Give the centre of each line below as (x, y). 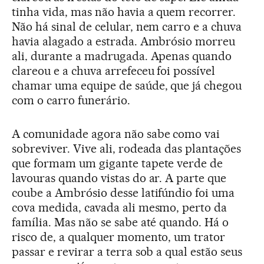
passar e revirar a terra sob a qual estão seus (127, 251)
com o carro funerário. (71, 100)
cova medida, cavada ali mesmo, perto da (120, 207)
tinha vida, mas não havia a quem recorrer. (124, 11)
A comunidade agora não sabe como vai (116, 133)
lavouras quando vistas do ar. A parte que (119, 178)
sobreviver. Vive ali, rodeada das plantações (127, 148)
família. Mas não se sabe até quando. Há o (121, 222)
